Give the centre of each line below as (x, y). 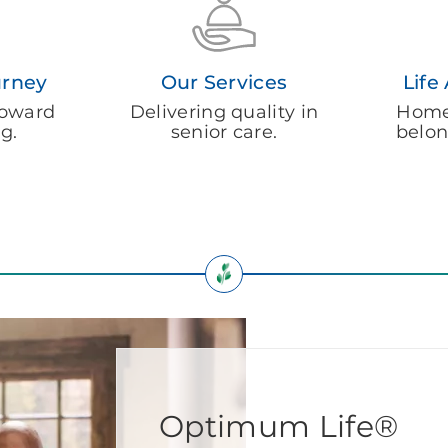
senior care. (224, 131)
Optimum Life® (279, 426)
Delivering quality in (224, 111)
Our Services (224, 81)
